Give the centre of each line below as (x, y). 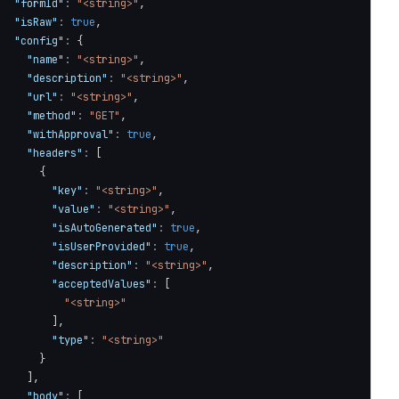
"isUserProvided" (102, 247)
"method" (52, 116)
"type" (70, 340)
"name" (45, 60)
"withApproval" (70, 134)
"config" (39, 41)
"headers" (55, 153)
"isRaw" (36, 22)
